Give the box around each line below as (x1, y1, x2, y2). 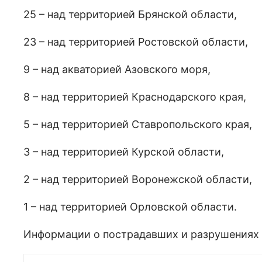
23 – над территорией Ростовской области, (23, 36, 248, 48)
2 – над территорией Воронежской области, (23, 173, 252, 185)
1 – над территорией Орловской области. (23, 201, 237, 213)
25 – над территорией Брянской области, (23, 8, 237, 20)
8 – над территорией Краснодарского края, (23, 91, 246, 103)
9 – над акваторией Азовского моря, (23, 63, 211, 75)
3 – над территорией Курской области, (23, 146, 224, 158)
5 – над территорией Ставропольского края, (23, 118, 252, 130)
